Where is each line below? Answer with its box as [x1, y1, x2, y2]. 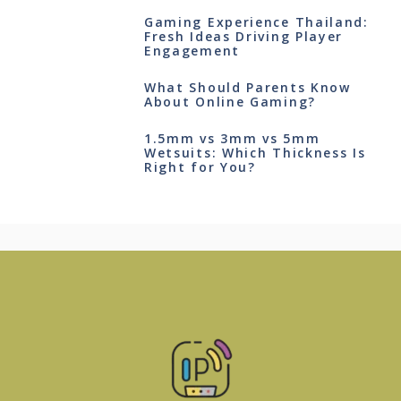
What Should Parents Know [143, 79, 351, 97]
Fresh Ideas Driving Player [143, 28, 344, 46]
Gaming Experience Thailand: [143, 13, 369, 31]
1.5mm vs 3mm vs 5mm [143, 130, 320, 148]
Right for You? [143, 158, 256, 176]
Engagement [143, 42, 240, 60]
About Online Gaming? [143, 93, 316, 111]
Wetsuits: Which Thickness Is [143, 144, 366, 162]
